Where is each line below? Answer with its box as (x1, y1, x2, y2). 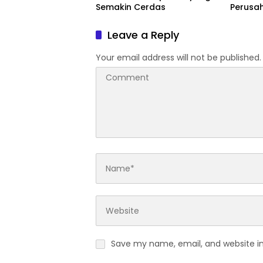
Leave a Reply (107, 28, 179, 43)
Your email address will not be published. (96, 52, 261, 64)
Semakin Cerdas (96, 1, 166, 14)
